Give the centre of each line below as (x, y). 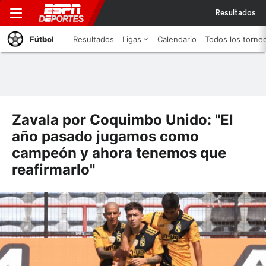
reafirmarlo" (53, 170)
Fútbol (42, 39)
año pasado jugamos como (105, 136)
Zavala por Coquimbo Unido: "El (123, 120)
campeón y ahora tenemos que (119, 153)
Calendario (177, 39)
